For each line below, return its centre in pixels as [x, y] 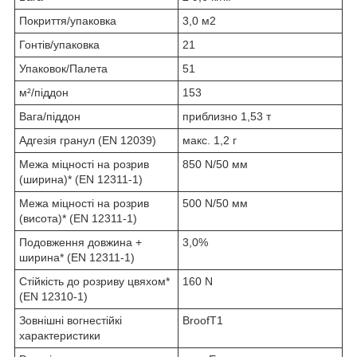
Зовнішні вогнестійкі [71, 321]
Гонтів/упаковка [59, 45]
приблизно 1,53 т [227, 117]
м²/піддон [44, 93]
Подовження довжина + [80, 243]
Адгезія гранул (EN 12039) [88, 141]
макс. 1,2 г [210, 141]
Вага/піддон [50, 117]
